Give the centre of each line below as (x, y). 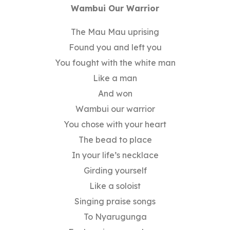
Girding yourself (115, 171)
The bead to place (115, 140)
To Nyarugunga (115, 217)
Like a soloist (115, 186)
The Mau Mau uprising (115, 32)
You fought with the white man (115, 63)
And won (115, 94)
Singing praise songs (115, 202)
